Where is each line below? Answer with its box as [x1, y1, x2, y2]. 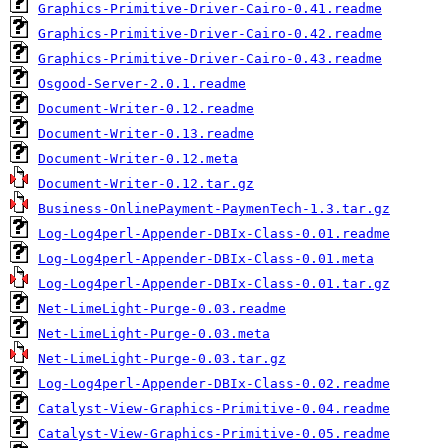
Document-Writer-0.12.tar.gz [38, 176, 254, 191]
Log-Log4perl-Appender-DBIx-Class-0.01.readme [38, 226, 390, 241]
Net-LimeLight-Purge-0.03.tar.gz [38, 351, 286, 366]
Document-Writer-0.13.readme [38, 126, 254, 141]
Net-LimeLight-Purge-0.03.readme [38, 301, 286, 316]
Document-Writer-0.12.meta [38, 151, 238, 166]
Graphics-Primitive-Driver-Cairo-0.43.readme [38, 51, 382, 66]
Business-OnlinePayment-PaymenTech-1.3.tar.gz [38, 201, 390, 216]
